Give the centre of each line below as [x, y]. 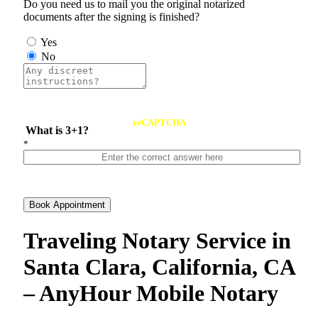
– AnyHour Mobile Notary [151, 293]
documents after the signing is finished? [111, 17]
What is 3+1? [57, 131]
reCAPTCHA [159, 123]
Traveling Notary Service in [157, 240]
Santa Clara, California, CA [159, 267]
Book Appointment [67, 205]
